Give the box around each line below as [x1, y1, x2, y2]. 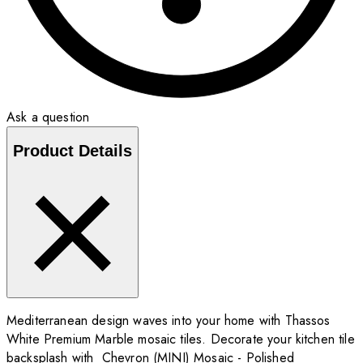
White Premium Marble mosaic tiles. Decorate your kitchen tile [6, 329, 355, 348]
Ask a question [6, 107, 90, 126]
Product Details [13, 142, 132, 160]
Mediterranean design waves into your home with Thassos [6, 310, 331, 330]
